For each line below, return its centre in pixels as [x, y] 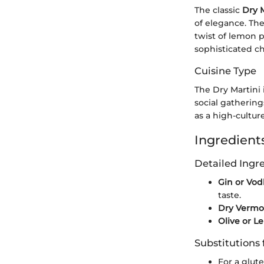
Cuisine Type [225, 71]
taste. [230, 195]
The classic [218, 10]
